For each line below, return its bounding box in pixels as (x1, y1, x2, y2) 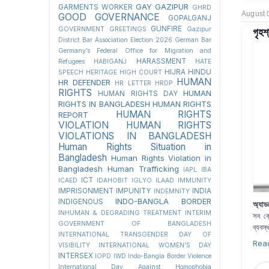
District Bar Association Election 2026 (58, 36, 172, 44)
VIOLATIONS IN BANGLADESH (58, 130, 211, 142)
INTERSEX (58, 252, 93, 260)
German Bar (175, 36, 211, 44)
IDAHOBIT (97, 177, 128, 184)
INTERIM (185, 209, 211, 217)
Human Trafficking (107, 164, 179, 174)
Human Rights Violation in (110, 153, 211, 163)
